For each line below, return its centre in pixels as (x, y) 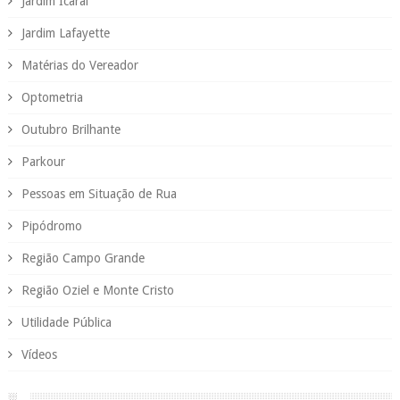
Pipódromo (51, 225)
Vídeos (39, 354)
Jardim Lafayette (65, 33)
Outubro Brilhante (71, 129)
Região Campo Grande (83, 258)
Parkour (43, 161)
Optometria (52, 97)
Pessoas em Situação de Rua (99, 193)
